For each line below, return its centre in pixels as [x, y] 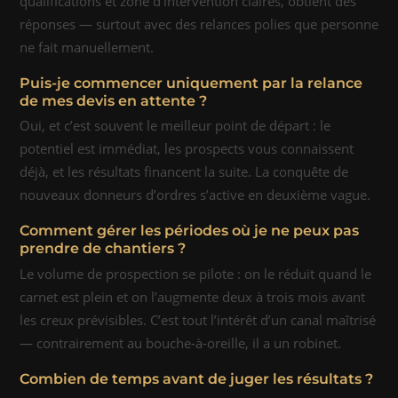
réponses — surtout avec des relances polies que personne [199, 24]
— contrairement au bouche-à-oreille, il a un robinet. [180, 342]
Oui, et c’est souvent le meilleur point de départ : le [175, 126]
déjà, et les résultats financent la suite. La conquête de [184, 172]
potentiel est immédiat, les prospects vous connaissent [187, 149]
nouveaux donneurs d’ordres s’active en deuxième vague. [195, 195]
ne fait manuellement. [87, 47]
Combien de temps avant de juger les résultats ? [196, 378]
